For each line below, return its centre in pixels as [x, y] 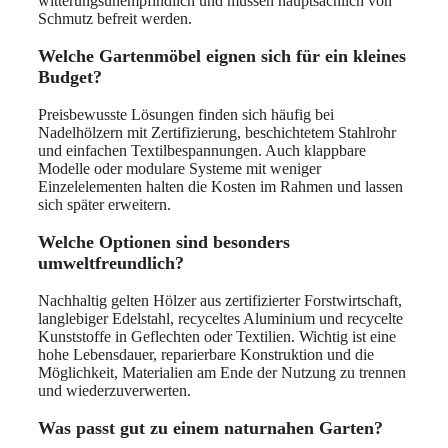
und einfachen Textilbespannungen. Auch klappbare [202, 151]
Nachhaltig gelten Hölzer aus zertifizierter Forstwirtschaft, [220, 301]
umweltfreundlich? [111, 263]
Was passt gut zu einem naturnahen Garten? [210, 428]
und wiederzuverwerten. [114, 391]
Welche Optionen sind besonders [164, 242]
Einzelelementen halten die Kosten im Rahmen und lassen [220, 187]
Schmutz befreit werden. [115, 19]
